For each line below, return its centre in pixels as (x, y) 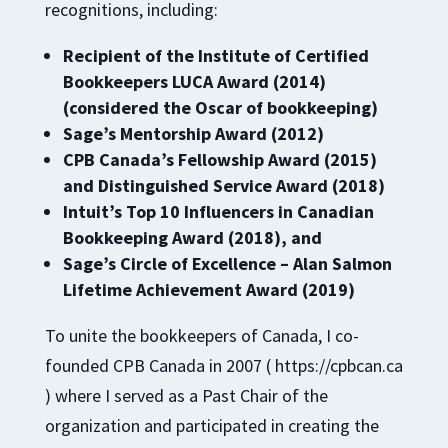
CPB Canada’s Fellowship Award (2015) (219, 159)
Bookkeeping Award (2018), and (192, 237)
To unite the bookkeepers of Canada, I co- (201, 335)
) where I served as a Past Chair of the (186, 395)
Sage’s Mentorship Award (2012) (193, 133)
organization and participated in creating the (211, 425)
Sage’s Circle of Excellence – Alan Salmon (227, 263)
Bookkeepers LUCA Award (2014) (194, 81)
